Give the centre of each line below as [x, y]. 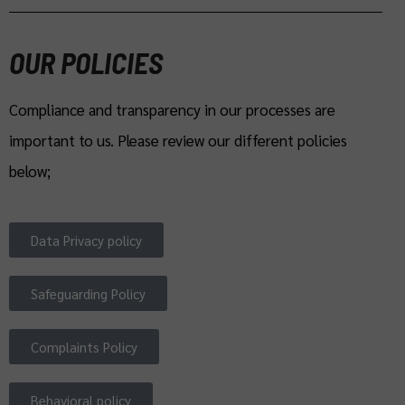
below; [30, 171]
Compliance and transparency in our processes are [172, 110]
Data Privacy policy [86, 240]
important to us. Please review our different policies [178, 141]
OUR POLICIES [86, 63]
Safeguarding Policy [88, 294]
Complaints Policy [84, 347]
